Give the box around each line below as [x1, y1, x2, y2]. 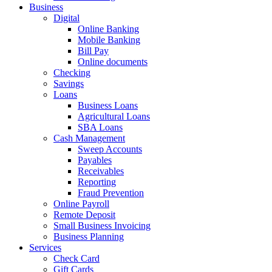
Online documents [78, 56, 148, 67]
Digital [53, 13, 80, 23]
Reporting [78, 177, 116, 187]
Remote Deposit [53, 209, 115, 220]
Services [29, 242, 61, 253]
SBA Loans [78, 122, 123, 132]
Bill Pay [78, 46, 109, 56]
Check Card [53, 253, 100, 263]
